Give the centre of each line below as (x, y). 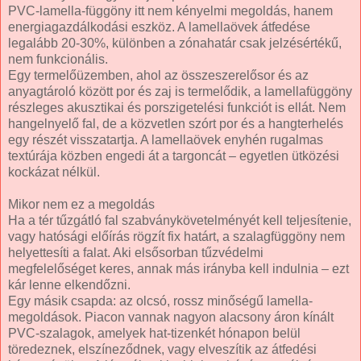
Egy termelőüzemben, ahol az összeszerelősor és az (158, 75)
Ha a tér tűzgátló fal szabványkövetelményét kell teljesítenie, (180, 220)
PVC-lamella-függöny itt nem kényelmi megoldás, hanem (170, 10)
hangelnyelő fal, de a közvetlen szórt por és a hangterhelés (176, 123)
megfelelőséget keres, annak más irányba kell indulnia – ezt (178, 268)
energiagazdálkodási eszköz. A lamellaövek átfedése (159, 27)
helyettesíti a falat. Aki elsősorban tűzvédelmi (136, 252)
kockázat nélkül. (54, 172)
